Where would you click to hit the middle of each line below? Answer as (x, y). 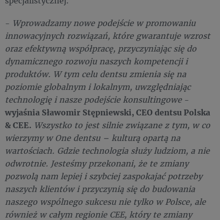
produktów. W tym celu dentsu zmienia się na (96, 74)
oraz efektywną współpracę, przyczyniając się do (101, 48)
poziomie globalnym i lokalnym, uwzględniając (98, 87)
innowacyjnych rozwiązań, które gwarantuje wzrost (108, 36)
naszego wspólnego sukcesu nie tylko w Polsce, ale (105, 202)
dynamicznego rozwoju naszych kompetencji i (96, 61)
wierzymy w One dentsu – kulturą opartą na (93, 138)
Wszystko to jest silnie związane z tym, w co (122, 125)
